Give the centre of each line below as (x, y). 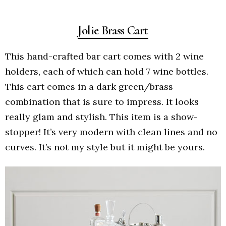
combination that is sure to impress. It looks (102, 102)
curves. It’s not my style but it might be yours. (105, 147)
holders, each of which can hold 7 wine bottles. (107, 72)
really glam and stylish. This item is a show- (101, 117)
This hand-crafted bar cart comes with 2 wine (104, 56)
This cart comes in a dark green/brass (89, 87)
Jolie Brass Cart (113, 30)
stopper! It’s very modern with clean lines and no (111, 132)
